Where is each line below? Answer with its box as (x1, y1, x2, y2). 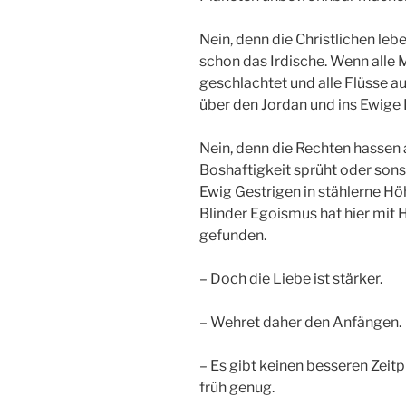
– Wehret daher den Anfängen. (199, 313, 401, 331)
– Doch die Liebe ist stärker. (199, 269, 382, 287)
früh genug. (199, 378, 275, 396)
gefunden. (199, 226, 266, 244)
